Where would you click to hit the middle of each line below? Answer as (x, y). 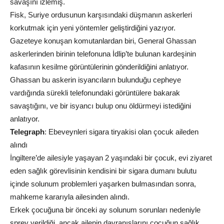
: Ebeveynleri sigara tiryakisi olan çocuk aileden (121, 132)
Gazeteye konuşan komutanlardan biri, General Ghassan (103, 41)
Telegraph (27, 132)
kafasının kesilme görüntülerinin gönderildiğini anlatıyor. (99, 67)
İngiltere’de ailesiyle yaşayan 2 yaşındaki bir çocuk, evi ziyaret (111, 158)
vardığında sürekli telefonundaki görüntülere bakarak (95, 93)
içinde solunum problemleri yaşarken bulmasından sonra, (103, 184)
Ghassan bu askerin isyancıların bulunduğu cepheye (95, 80)
